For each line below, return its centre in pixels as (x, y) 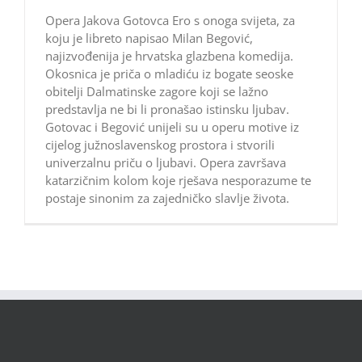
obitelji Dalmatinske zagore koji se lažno (157, 92)
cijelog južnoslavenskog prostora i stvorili (160, 145)
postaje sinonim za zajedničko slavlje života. (167, 198)
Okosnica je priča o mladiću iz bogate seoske (169, 74)
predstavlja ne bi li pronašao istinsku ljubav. (167, 109)
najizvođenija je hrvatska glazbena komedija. (169, 56)
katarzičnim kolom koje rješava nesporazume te (178, 181)
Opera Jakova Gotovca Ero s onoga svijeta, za (170, 21)
